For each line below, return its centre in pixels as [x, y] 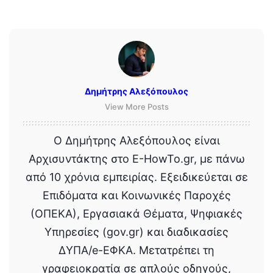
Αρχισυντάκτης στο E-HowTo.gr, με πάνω [136, 158]
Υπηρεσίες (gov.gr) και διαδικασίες [136, 232]
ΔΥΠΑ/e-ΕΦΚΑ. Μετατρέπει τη [136, 250]
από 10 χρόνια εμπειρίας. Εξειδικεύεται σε [136, 177]
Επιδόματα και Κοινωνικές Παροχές [136, 195]
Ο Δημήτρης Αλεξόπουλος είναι [136, 140]
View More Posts [136, 106]
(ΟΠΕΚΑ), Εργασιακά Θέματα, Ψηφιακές [136, 213]
